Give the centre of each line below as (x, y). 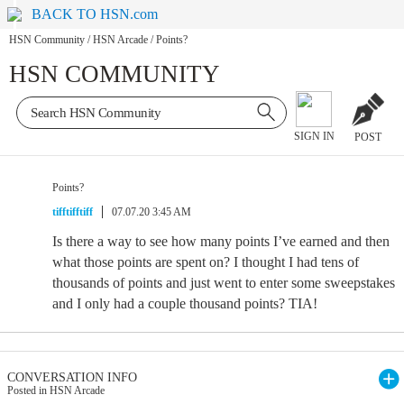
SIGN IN (314, 137)
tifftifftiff (73, 212)
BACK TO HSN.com (95, 14)
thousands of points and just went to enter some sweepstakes (224, 283)
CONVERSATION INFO (72, 377)
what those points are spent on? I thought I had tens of (206, 262)
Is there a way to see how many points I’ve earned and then (221, 241)
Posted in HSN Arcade (56, 390)
